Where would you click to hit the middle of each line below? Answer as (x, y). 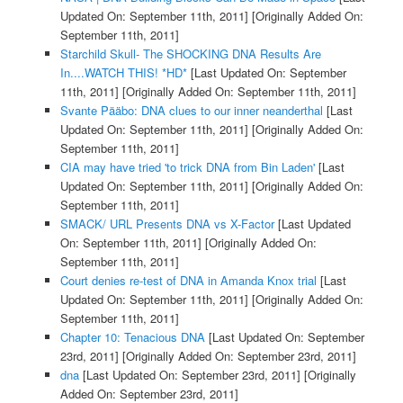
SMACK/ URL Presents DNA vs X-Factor (167, 224)
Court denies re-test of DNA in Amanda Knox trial (188, 281)
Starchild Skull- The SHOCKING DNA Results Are (190, 54)
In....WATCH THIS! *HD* (123, 73)
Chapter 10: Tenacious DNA (132, 337)
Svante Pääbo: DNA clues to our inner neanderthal (191, 111)
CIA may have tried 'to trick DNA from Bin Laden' (187, 167)
